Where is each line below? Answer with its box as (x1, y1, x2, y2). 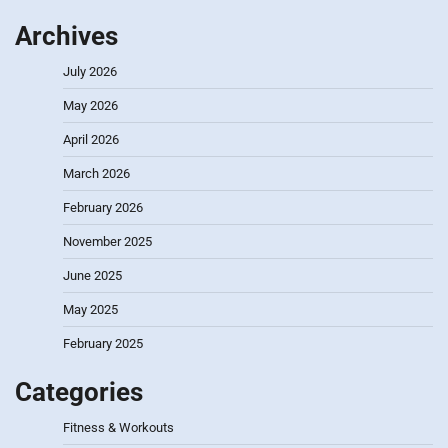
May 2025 (63, 302, 118, 318)
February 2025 (63, 336, 143, 352)
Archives (15, 21, 118, 52)
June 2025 (63, 268, 122, 284)
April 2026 (63, 132, 119, 148)
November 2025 (63, 234, 152, 250)
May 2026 (63, 98, 118, 114)
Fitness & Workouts (63, 420, 174, 436)
